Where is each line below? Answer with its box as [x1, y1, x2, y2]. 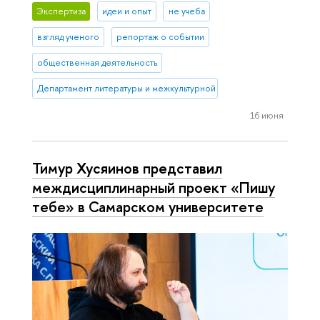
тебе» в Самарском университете [32, 196, 264, 217]
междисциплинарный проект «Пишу [32, 177, 275, 198]
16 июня [249, 108, 284, 121]
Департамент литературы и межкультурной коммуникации [37, 82, 278, 95]
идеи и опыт [101, 5, 151, 18]
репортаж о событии [116, 31, 204, 44]
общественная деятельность [37, 56, 158, 69]
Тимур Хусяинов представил [32, 158, 222, 179]
